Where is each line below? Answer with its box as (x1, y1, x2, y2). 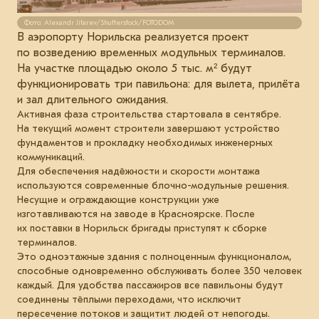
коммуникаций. (17, 150, 85, 163)
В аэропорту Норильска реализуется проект (17, 30, 249, 43)
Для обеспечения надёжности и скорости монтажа (17, 164, 260, 177)
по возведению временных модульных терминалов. (17, 46, 286, 59)
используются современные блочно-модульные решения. (17, 179, 289, 192)
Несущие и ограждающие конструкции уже (17, 193, 219, 206)
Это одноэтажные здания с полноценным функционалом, (17, 250, 291, 263)
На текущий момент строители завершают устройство (17, 122, 280, 135)
